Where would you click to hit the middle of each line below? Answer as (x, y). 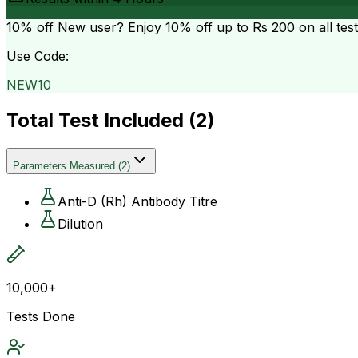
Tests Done (41, 316)
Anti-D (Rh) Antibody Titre (137, 201)
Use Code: (38, 56)
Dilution (80, 223)
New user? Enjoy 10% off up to (153, 27)
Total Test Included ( (101, 120)
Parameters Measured (64, 165)
